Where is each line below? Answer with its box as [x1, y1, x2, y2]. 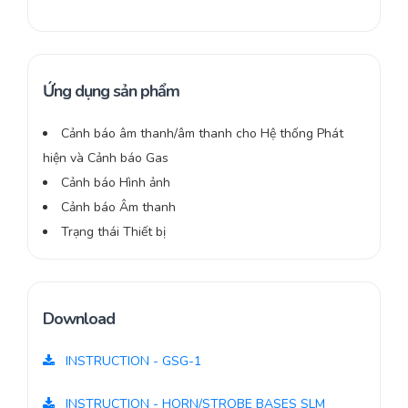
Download [43, 308, 115, 331]
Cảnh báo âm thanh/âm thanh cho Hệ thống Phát [61, 125, 343, 143]
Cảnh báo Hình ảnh [61, 174, 170, 192]
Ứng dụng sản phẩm [43, 80, 179, 103]
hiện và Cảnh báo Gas [43, 149, 168, 168]
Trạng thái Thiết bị [61, 223, 166, 241]
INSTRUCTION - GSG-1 [62, 352, 201, 371]
